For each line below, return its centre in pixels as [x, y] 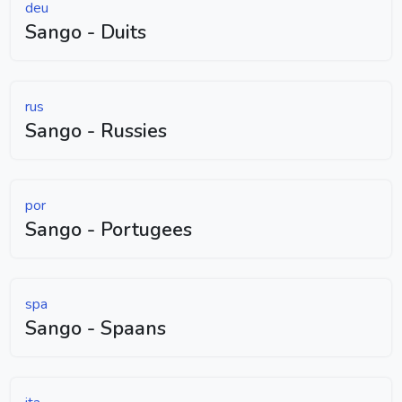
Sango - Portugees [109, 229]
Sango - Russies [96, 131]
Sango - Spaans [96, 328]
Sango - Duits [86, 32]
